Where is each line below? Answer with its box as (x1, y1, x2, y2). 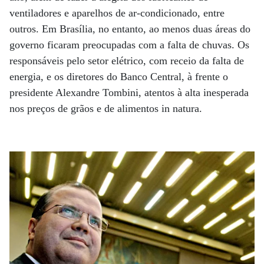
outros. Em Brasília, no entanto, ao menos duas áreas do (9, 23, 250, 35)
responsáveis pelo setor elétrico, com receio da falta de (9, 55, 244, 67)
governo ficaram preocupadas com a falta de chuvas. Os (9, 39, 249, 51)
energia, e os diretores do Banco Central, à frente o (9, 71, 228, 82)
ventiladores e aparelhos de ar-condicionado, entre (9, 7, 225, 19)
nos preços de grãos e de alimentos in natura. (9, 103, 205, 114)
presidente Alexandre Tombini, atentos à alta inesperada (9, 87, 249, 98)
